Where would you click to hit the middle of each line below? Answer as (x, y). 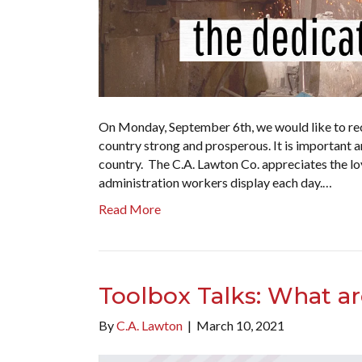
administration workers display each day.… (215, 182)
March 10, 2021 (240, 325)
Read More (130, 208)
